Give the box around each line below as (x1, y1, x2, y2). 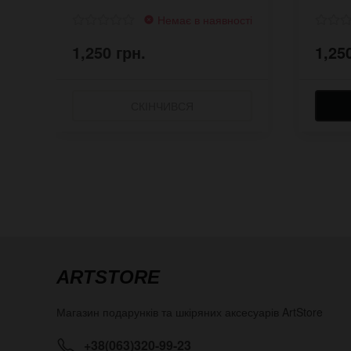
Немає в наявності (154, 11, 252, 27)
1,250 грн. (72, 40, 146, 63)
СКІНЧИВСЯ (131, 97, 194, 114)
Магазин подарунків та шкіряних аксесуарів (56, 303, 282, 320)
